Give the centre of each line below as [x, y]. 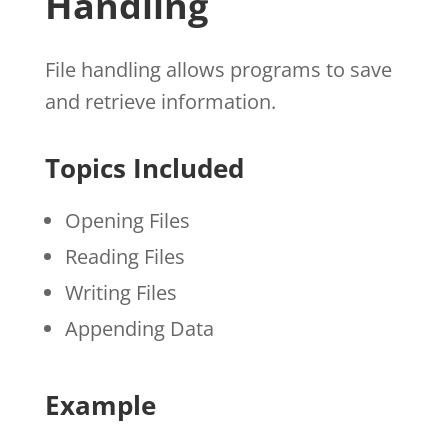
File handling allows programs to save [218, 69]
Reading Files [124, 256]
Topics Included [144, 167]
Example [100, 404]
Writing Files [120, 292]
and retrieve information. [160, 101]
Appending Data [139, 328]
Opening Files [127, 220]
